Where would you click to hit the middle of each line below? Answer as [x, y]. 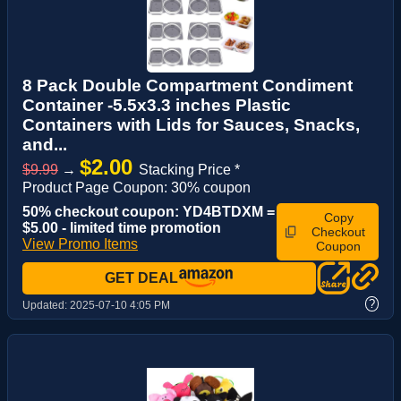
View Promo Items [80, 244]
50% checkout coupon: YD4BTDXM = [149, 212]
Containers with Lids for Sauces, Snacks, [191, 125]
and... [45, 145]
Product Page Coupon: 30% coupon [137, 188]
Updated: [46, 306]
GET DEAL [141, 278]
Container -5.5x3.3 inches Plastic [157, 106]
